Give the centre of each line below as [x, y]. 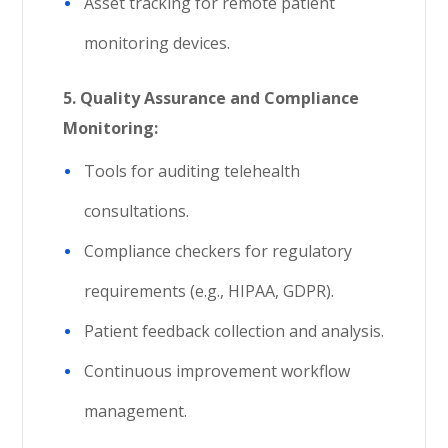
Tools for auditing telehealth [192, 171]
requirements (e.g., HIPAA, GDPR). [209, 291]
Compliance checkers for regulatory [218, 251]
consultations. [137, 211]
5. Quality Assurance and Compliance [211, 98]
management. [136, 411]
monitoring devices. [157, 43]
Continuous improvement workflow [217, 371]
